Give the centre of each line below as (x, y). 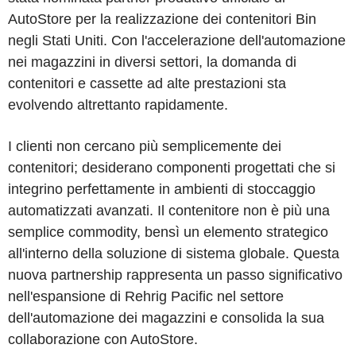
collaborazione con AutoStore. (103, 339)
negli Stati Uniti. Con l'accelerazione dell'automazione (177, 41)
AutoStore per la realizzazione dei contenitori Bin (162, 19)
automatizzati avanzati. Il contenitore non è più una (169, 211)
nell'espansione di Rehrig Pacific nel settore (146, 296)
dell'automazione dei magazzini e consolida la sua (166, 318)
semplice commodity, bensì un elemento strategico (168, 232)
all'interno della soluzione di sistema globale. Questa (174, 253)
